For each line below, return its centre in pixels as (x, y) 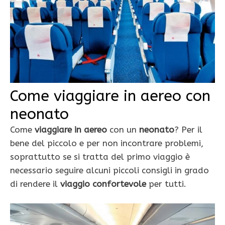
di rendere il (35, 184)
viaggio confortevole (103, 184)
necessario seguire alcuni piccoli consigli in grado (109, 170)
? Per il (188, 129)
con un (123, 129)
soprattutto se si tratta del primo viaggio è (100, 156)
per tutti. (166, 184)
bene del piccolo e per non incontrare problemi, (107, 143)
